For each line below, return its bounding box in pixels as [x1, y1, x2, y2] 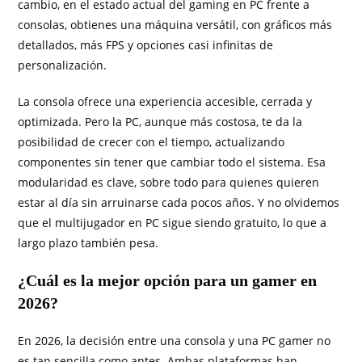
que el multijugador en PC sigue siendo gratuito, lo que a [18, 215, 327, 231]
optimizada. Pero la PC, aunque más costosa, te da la [18, 114, 303, 130]
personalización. [18, 57, 107, 74]
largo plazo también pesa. [18, 235, 159, 251]
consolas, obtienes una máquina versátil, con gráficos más [18, 17, 333, 33]
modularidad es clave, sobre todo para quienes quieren [18, 175, 320, 191]
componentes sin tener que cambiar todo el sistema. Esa [18, 154, 326, 170]
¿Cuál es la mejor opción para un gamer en [18, 271, 318, 290]
